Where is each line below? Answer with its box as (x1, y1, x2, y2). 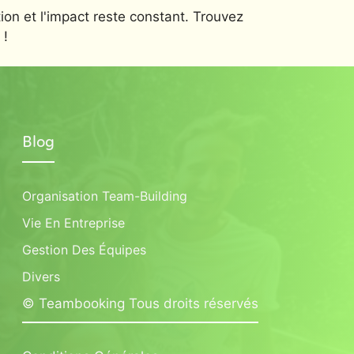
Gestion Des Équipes (22, 242, 146, 258)
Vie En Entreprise (22, 215, 125, 231)
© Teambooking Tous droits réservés (22, 296, 258, 311)
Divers (22, 269, 60, 284)
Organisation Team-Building (22, 188, 187, 204)
